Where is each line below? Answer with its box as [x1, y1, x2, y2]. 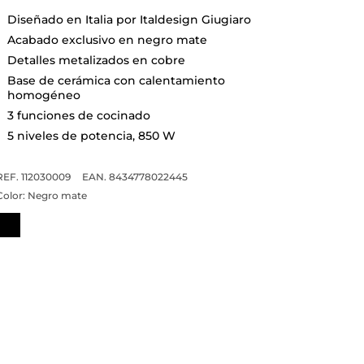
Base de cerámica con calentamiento [6, 72, 225, 88]
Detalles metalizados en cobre [6, 52, 185, 67]
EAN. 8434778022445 [81, 170, 188, 183]
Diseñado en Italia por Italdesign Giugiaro [6, 11, 251, 27]
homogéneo [6, 87, 80, 102]
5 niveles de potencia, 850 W [6, 128, 175, 143]
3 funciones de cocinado [6, 107, 150, 123]
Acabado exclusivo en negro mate [6, 32, 207, 47]
